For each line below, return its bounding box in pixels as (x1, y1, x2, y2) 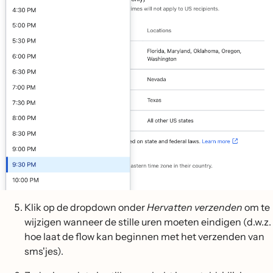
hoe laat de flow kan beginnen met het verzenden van (24, 230, 264, 243)
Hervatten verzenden (147, 201, 243, 214)
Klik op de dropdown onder (24, 201, 147, 214)
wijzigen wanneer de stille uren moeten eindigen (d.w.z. (24, 216, 271, 229)
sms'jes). (24, 245, 63, 258)
